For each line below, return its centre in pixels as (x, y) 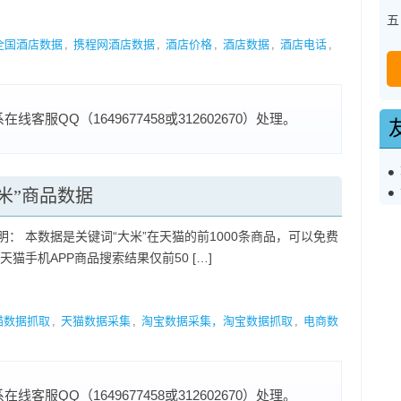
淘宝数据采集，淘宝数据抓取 (217, 321)
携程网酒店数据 (114, 44)
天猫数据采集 (95, 321)
